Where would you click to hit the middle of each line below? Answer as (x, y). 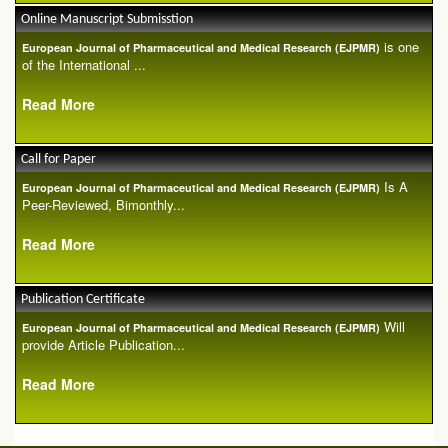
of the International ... (84, 65)
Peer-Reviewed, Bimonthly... (103, 205)
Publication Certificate (83, 300)
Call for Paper (58, 160)
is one (399, 47)
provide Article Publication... (103, 345)
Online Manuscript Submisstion (107, 20)
